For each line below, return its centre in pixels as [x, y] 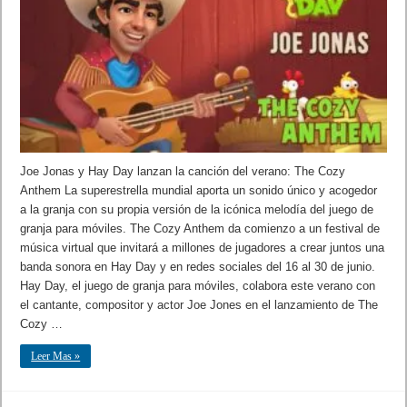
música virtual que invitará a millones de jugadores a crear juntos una [203, 247]
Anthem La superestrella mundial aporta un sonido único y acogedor [199, 190]
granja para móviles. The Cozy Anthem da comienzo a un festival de [200, 228]
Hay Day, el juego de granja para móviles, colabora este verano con [198, 285]
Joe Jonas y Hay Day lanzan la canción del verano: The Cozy [183, 171]
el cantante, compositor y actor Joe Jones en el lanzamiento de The [199, 304]
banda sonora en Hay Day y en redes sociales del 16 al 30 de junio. [198, 266]
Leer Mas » [56, 356]
